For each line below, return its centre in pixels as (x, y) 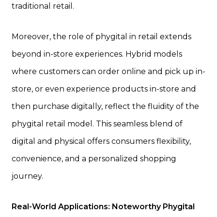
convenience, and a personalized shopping (94, 158)
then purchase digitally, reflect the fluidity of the (105, 106)
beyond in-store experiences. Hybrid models (97, 54)
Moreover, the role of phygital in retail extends (101, 36)
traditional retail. (43, 6)
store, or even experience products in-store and (104, 89)
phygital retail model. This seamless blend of (97, 124)
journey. (27, 176)
